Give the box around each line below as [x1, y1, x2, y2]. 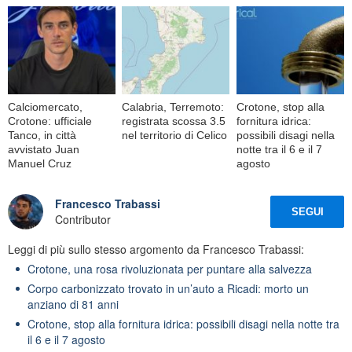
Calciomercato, [8, 100, 82, 113]
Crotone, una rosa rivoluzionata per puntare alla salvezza [27, 260, 312, 277]
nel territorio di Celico [122, 128, 228, 141]
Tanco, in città [8, 128, 76, 141]
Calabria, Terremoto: [122, 100, 225, 113]
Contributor [55, 211, 111, 228]
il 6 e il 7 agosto [27, 331, 105, 347]
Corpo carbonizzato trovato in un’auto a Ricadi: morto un [27, 280, 309, 296]
